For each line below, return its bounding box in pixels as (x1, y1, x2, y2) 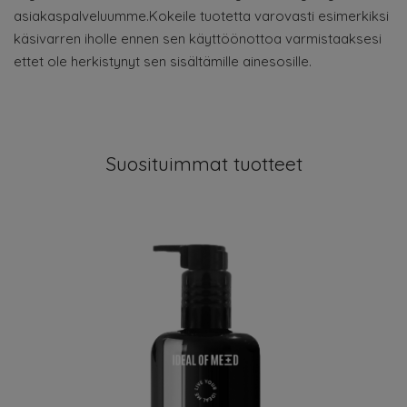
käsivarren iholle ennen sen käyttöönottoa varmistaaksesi (14, 30, 382, 47)
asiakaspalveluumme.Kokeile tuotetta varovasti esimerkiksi (14, 7, 389, 25)
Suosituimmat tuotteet (104, 152, 303, 175)
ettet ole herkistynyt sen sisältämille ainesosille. (14, 53, 312, 70)
